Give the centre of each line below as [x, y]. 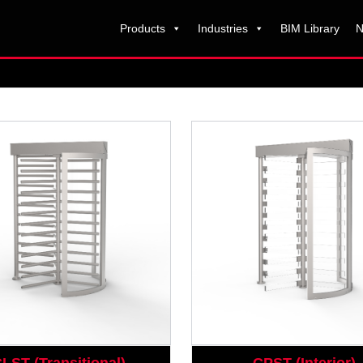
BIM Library [310, 28]
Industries [222, 28]
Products [142, 28]
